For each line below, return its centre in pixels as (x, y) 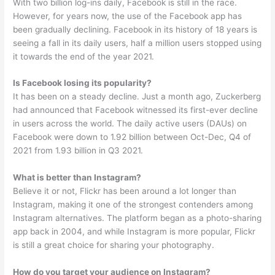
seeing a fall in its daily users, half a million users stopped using (137, 43)
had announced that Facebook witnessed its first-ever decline (136, 110)
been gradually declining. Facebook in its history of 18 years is (135, 29)
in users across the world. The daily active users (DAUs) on (130, 124)
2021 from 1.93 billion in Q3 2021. (78, 151)
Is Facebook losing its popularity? (83, 83)
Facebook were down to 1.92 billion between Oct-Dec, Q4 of (132, 137)
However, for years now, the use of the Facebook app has (128, 16)
